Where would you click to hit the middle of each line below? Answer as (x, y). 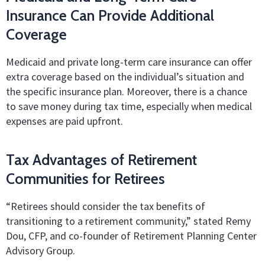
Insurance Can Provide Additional (110, 16)
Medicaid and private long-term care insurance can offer (129, 62)
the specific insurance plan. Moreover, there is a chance (127, 91)
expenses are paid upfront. (64, 121)
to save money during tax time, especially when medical (129, 106)
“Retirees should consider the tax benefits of (106, 206)
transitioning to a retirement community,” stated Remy (128, 221)
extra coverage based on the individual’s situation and (125, 76)
